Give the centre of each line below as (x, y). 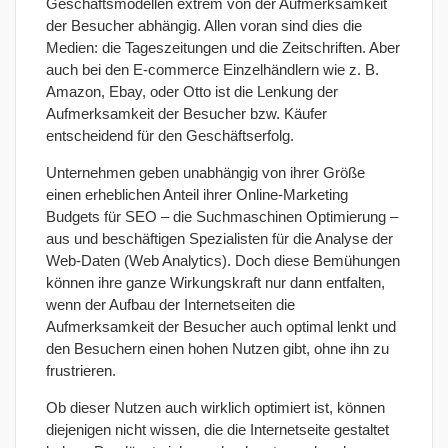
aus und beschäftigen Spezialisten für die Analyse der (219, 238)
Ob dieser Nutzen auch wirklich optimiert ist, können (215, 407)
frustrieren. (81, 370)
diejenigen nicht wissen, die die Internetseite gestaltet (217, 429)
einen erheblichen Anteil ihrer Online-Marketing (197, 194)
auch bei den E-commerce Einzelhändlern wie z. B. (212, 69)
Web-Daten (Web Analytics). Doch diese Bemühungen (223, 260)
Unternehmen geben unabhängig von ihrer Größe (205, 172)
